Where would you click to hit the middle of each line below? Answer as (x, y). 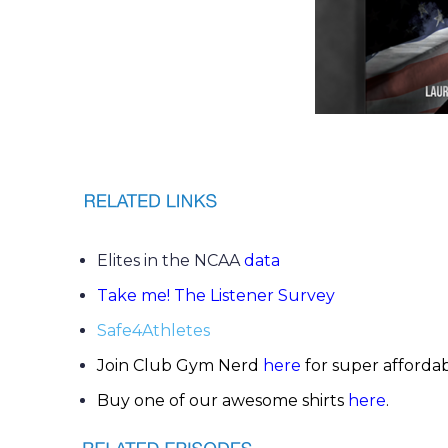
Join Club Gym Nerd (180, 365)
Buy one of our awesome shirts (222, 400)
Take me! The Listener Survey (216, 295)
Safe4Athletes (155, 330)
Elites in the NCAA (170, 260)
